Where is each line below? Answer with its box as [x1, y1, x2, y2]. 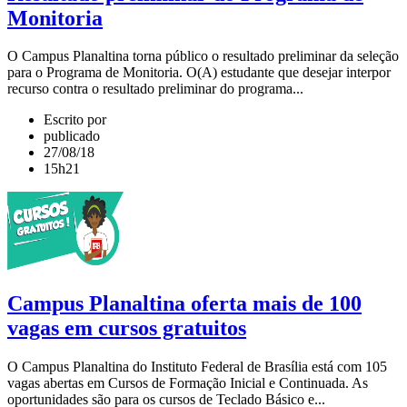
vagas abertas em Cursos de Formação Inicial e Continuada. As [7, 375, 368, 392]
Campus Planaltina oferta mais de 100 [7, 292, 362, 316]
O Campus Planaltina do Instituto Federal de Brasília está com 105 [7, 359, 387, 375]
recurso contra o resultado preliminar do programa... [7, 81, 303, 97]
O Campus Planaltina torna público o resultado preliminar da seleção [7, 48, 399, 65]
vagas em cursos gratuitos [7, 316, 246, 341]
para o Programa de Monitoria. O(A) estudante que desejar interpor [7, 65, 391, 81]
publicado [44, 128, 100, 144]
